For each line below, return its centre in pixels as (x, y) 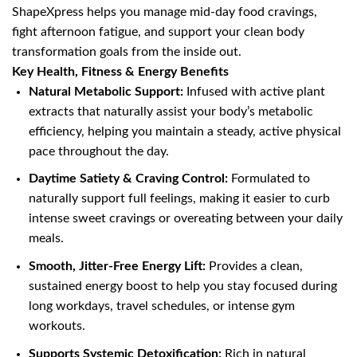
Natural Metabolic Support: (106, 91)
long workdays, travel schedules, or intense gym (161, 306)
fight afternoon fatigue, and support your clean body (158, 31)
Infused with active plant (254, 91)
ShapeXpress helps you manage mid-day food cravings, (165, 12)
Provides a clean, (254, 266)
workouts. (57, 326)
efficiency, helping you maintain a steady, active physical (184, 131)
